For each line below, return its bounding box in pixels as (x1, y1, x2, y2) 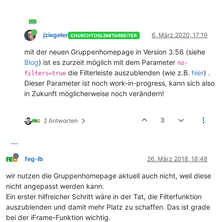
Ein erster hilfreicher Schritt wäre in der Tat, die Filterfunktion (6, 192, 202, 201)
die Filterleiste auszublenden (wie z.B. (65, 68, 192, 77)
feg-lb (25, 155, 43, 163)
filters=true (24, 70, 66, 77)
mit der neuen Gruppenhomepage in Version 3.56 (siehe (24, 48, 205, 56)
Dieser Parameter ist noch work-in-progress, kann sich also (24, 79, 215, 88)
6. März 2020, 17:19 (152, 31, 208, 39)
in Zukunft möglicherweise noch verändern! (24, 89, 164, 98)
